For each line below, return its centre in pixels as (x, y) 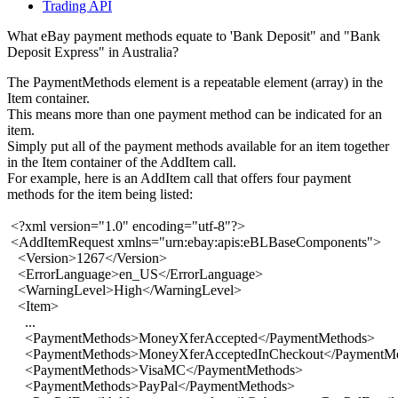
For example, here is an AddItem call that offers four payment (179, 179)
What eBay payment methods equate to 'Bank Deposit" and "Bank (194, 36)
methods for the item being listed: (100, 195)
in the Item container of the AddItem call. (122, 163)
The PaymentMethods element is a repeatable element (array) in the (195, 83)
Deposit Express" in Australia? (93, 52)
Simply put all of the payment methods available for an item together (198, 147)
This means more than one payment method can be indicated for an (195, 115)
